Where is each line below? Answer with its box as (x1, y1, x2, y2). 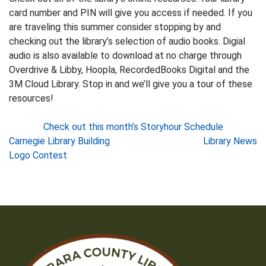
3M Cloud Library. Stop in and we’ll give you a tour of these (9, 78, 252, 90)
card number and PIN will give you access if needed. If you (9, 7, 252, 18)
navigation (8, 156, 99, 179)
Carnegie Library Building (9, 135, 110, 147)
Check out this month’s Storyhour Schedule (43, 121, 223, 132)
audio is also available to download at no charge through (9, 50, 242, 61)
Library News (203, 135, 257, 147)
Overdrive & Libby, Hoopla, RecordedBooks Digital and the (9, 64, 249, 75)
